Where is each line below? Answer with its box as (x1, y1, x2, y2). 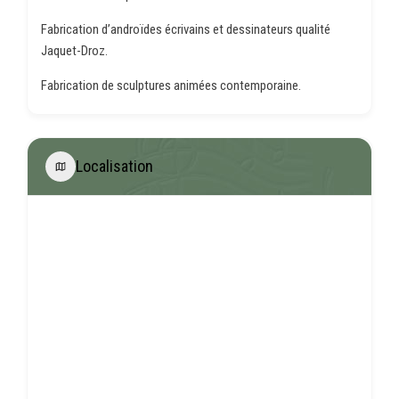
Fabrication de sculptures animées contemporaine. (41, 77, 301, 94)
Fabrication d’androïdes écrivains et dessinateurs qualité (41, 20, 330, 37)
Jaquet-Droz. (41, 42, 108, 59)
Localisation (76, 157, 153, 176)
